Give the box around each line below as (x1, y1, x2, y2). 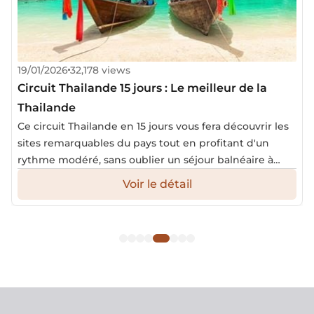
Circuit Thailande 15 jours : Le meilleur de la (18, 81, 267, 95)
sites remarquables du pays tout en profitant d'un (18, 136, 269, 149)
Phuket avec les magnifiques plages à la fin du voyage (18, 170, 292, 183)
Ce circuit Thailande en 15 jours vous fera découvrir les (18, 119, 289, 132)
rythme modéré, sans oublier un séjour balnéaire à (18, 153, 273, 166)
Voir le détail (122, 177, 192, 191)
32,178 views (70, 63, 130, 76)
